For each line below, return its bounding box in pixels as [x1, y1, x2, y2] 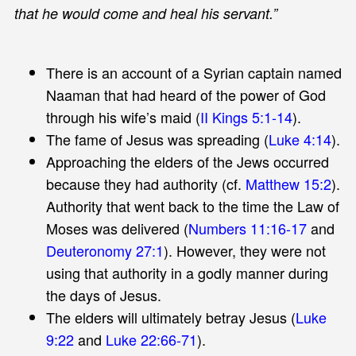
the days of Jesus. [45, 284, 161, 305]
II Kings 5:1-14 [199, 106, 292, 127]
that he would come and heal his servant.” [14, 2, 277, 23]
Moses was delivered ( [45, 217, 188, 238]
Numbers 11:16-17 [188, 217, 307, 238]
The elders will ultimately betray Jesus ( [45, 306, 296, 327]
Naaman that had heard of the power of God [45, 83, 326, 105]
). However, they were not [163, 239, 326, 261]
